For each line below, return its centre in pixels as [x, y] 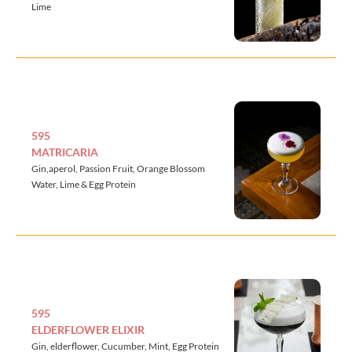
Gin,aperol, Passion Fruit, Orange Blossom [118, 168]
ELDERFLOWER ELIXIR [88, 329]
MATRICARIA [65, 152]
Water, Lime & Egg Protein [84, 184]
